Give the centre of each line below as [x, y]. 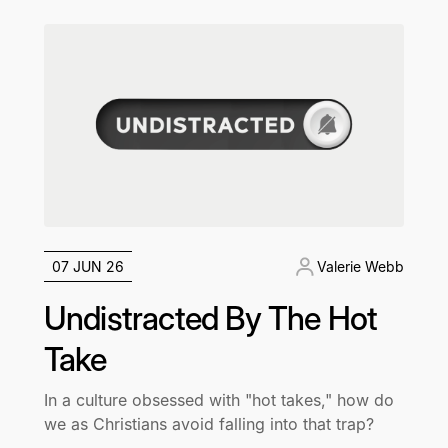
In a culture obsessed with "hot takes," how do [218, 400]
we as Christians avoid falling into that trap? [208, 424]
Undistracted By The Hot [210, 318]
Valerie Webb [361, 266]
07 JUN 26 [87, 266]
